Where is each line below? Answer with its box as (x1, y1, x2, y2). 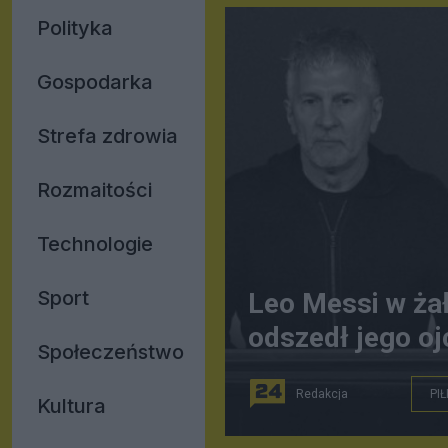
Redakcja (296, 387, 348, 401)
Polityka (37, 16, 113, 40)
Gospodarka (37, 70, 153, 94)
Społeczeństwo (37, 340, 184, 364)
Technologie (37, 232, 153, 256)
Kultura (37, 394, 106, 418)
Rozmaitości (37, 178, 152, 202)
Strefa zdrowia (37, 124, 178, 148)
